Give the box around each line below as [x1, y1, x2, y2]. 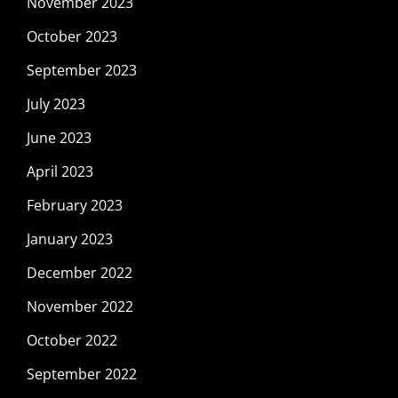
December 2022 [27, 262, 132, 283]
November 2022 [27, 296, 133, 316]
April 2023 [27, 161, 93, 181]
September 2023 [27, 60, 137, 80]
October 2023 [27, 26, 117, 46]
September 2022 [27, 363, 137, 384]
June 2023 [27, 127, 92, 147]
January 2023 [27, 228, 113, 249]
